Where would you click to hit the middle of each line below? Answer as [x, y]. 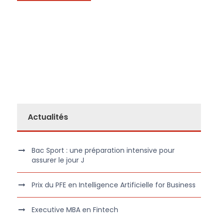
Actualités [48, 117]
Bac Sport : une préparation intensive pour [103, 151]
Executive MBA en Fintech [75, 210]
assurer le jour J [58, 160]
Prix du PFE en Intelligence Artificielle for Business [114, 185]
